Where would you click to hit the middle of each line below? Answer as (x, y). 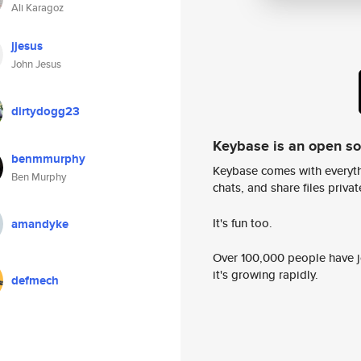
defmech (35, 280)
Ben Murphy (39, 177)
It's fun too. (243, 222)
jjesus (27, 46)
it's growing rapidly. (266, 275)
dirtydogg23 (46, 111)
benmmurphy (48, 159)
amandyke (40, 224)
